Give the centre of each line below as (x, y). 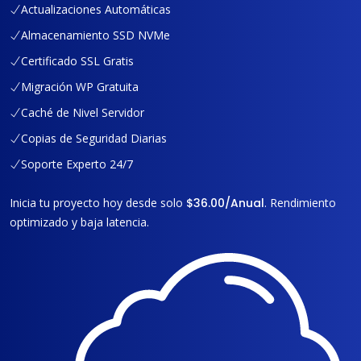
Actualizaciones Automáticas (96, 10)
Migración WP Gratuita (80, 87)
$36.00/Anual (225, 203)
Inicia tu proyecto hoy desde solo (98, 203)
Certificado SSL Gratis (77, 61)
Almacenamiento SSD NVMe (95, 35)
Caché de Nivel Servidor (83, 113)
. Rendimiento (300, 203)
